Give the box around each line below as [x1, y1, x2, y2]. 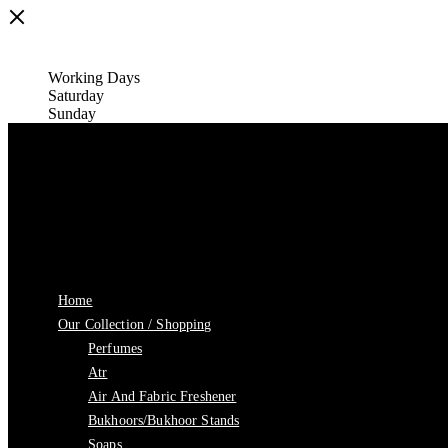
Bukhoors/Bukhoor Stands [88, 413, 240, 428]
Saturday [48, 87, 104, 104]
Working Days [48, 69, 140, 86]
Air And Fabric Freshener [88, 389, 237, 404]
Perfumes [88, 341, 143, 356]
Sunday [48, 105, 96, 122]
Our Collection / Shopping [58, 317, 212, 332]
